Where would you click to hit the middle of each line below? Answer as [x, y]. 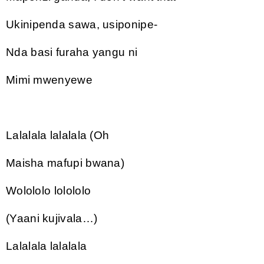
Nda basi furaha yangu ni [72, 52]
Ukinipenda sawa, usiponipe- [82, 24]
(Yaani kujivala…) [52, 218]
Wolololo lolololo [49, 190]
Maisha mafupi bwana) [65, 163]
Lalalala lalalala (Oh [58, 135]
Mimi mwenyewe [49, 80]
